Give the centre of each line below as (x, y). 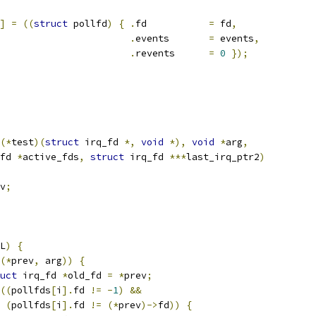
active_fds (51, 157)
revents (192, 53)
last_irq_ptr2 (223, 157)
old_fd (87, 275)
